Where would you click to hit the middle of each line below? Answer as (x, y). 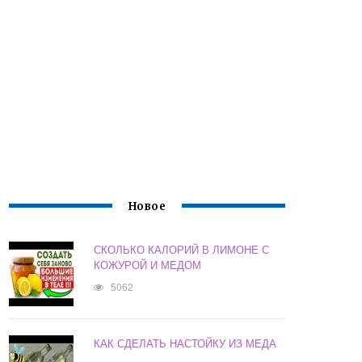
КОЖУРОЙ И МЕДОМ (148, 265)
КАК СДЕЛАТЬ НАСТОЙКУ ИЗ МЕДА (185, 343)
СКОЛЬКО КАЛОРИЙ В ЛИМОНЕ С (182, 250)
